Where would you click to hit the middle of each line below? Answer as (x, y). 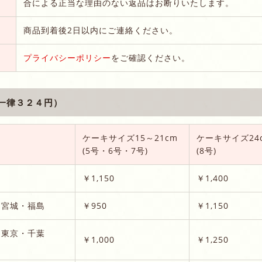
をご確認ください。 (151, 57)
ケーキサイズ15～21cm (130, 138)
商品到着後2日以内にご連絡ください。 (101, 30)
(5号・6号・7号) (115, 151)
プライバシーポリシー (67, 57)
